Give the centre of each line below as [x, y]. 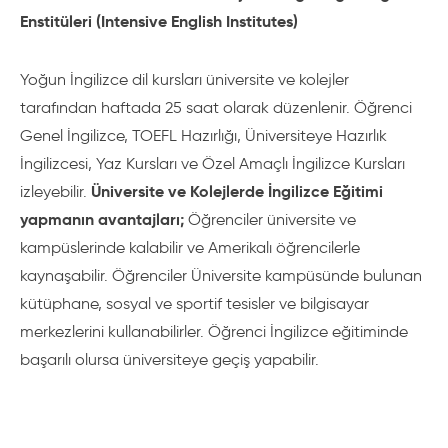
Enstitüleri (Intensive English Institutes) [159, 21]
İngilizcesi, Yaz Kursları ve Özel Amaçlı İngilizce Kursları [212, 163]
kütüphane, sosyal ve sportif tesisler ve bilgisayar [194, 303]
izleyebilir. [55, 191]
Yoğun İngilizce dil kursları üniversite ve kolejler [184, 79]
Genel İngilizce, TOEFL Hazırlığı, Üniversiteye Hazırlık [203, 135]
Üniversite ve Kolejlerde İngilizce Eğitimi [237, 191]
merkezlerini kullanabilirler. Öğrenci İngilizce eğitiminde [214, 331]
